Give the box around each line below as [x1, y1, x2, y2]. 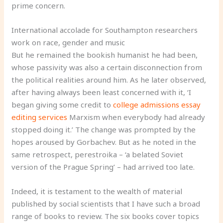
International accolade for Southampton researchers [11, 25, 198, 35]
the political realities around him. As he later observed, [11, 75, 207, 85]
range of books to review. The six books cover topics [11, 211, 200, 221]
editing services [11, 112, 68, 122]
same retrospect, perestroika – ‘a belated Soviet [11, 149, 184, 159]
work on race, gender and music [11, 37, 125, 47]
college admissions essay [113, 100, 201, 110]
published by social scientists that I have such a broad [11, 199, 201, 209]
